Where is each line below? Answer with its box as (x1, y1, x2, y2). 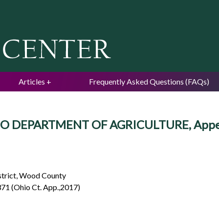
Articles (19, 77, 45, 86)
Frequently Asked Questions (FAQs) (89, 77, 209, 86)
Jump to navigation (78, 2, 141, 11)
